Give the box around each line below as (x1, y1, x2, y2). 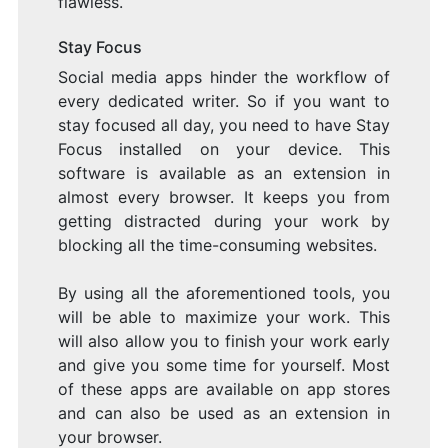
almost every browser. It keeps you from (57, 186, 391, 207)
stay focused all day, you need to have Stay (57, 114, 391, 135)
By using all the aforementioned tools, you (57, 282, 391, 303)
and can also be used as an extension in (57, 402, 391, 423)
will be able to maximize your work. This (57, 306, 391, 327)
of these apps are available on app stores (57, 378, 391, 399)
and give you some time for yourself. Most (57, 354, 391, 375)
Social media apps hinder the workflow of (57, 66, 391, 87)
